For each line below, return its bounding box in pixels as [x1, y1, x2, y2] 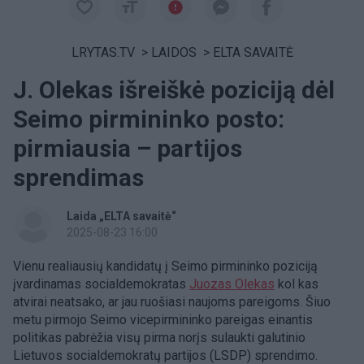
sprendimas [13, 163, 144, 192]
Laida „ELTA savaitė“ [67, 210, 176, 223]
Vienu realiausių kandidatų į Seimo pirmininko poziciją [13, 258, 318, 274]
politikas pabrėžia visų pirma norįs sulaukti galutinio [13, 330, 305, 345]
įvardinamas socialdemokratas [13, 276, 189, 292]
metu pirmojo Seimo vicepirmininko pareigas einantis [13, 312, 313, 327]
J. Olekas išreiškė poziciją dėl [13, 76, 335, 104]
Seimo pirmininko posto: [13, 105, 284, 133]
